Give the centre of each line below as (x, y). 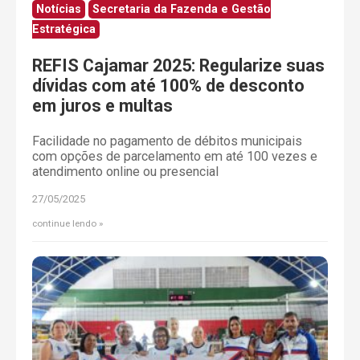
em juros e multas (102, 106)
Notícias (59, 10)
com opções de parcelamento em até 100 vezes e (175, 156)
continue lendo (64, 223)
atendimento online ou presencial (125, 171)
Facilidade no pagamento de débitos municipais (167, 141)
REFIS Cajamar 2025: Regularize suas (178, 66)
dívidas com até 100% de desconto (168, 86)
